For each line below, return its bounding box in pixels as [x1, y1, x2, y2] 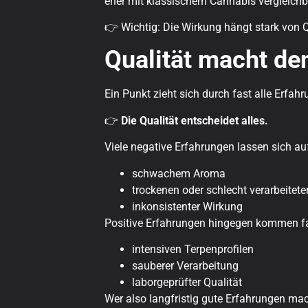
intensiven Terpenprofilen [132, 242, 254, 256]
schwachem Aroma [132, 166, 225, 180]
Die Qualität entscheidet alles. [121, 113, 268, 127]
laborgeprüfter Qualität [132, 275, 242, 289]
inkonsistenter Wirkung [132, 199, 243, 213]
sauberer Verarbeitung [132, 258, 239, 272]
